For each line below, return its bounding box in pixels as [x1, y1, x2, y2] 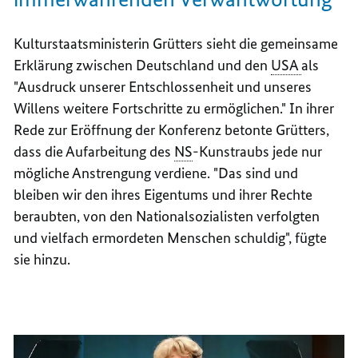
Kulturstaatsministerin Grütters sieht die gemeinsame [14, 34, 339, 54]
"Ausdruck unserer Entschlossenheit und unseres [14, 78, 312, 97]
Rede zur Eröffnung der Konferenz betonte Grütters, [14, 121, 330, 140]
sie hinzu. [14, 250, 71, 269]
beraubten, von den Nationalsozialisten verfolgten [14, 207, 320, 226]
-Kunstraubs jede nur [193, 142, 323, 161]
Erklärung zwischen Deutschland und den [14, 56, 272, 75]
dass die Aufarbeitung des [14, 142, 175, 161]
